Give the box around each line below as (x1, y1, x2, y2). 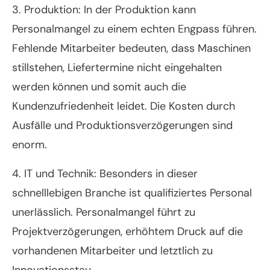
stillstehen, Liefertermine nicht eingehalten (12, 60, 222, 75)
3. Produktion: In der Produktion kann (12, 2, 196, 17)
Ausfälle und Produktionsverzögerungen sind (12, 118, 233, 133)
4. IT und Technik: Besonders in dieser (12, 166, 198, 181)
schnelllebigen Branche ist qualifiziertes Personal (12, 186, 252, 201)
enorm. (12, 137, 47, 152)
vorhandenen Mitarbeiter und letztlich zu (12, 243, 213, 259)
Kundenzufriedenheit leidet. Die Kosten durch (12, 99, 235, 114)
